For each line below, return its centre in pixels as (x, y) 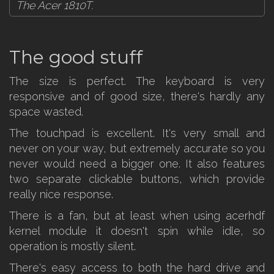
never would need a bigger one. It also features (137, 164)
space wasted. (46, 112)
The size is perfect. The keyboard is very (137, 81)
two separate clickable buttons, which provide (137, 179)
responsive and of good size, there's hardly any (137, 96)
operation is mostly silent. (72, 246)
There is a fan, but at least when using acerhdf (137, 216)
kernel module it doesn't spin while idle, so (137, 231)
